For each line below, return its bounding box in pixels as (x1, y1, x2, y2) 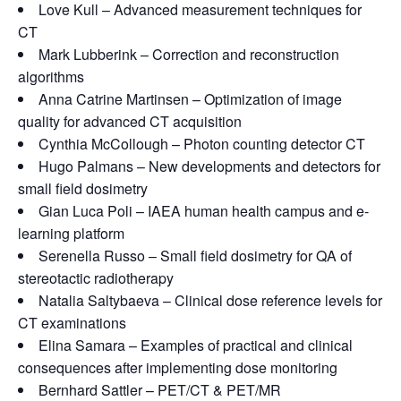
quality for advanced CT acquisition (18, 111, 242, 132)
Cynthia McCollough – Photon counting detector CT (38, 133, 365, 154)
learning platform (18, 223, 124, 243)
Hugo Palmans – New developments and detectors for (38, 156, 380, 176)
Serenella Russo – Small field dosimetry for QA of (38, 245, 352, 266)
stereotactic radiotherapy (18, 268, 174, 288)
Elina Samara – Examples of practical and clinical (38, 335, 353, 355)
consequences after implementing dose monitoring (18, 357, 337, 378)
